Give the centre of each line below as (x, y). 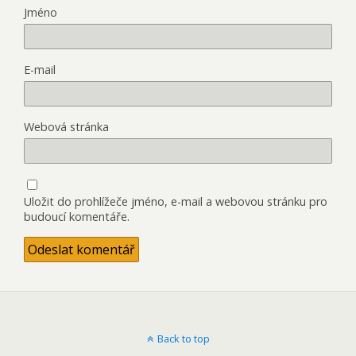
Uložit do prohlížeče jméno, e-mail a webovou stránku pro (176, 201)
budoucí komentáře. (77, 216)
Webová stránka (66, 126)
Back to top (183, 338)
